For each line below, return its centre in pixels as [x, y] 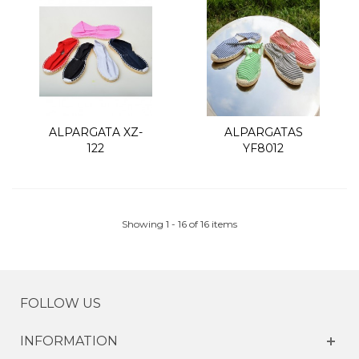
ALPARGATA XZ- [96, 133]
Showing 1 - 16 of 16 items [179, 224]
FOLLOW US [61, 304]
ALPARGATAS [263, 133]
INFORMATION [69, 341]
